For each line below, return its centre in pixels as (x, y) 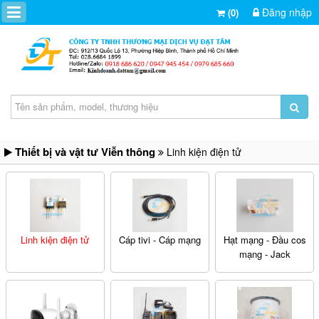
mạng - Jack (265, 253)
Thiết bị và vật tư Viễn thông (85, 151)
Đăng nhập (286, 12)
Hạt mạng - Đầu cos (265, 239)
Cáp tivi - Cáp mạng (160, 239)
